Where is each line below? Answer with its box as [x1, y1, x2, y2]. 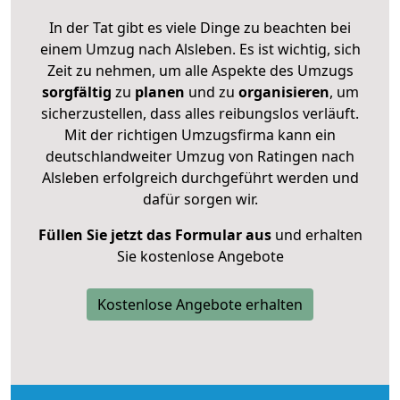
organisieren [234, 81, 329, 102]
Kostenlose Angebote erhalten [97, 294, 303, 314]
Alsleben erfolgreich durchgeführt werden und [41, 167, 359, 187]
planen [134, 81, 185, 102]
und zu [184, 81, 235, 102]
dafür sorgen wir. [142, 188, 258, 209]
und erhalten [271, 224, 362, 245]
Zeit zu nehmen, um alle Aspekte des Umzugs [46, 60, 354, 80]
